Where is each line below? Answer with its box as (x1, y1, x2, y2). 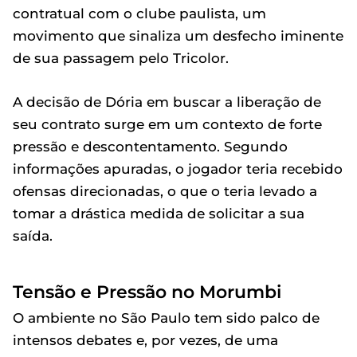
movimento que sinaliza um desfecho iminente (13, 28, 343, 44)
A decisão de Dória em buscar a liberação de (13, 94, 321, 110)
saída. (13, 228, 53, 244)
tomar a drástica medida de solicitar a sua (13, 206, 304, 222)
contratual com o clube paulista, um (13, 6, 266, 22)
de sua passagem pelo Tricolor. (13, 50, 229, 66)
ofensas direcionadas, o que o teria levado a (13, 183, 317, 199)
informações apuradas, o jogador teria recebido (13, 161, 343, 177)
